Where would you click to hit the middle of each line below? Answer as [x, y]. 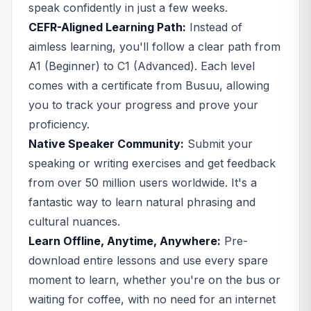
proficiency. [59, 124]
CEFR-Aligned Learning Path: [107, 27]
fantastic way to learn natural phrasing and [142, 202]
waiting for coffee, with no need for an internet [152, 299]
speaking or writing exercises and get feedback [152, 163]
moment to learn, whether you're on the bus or [154, 280]
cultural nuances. [74, 221]
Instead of [214, 27]
